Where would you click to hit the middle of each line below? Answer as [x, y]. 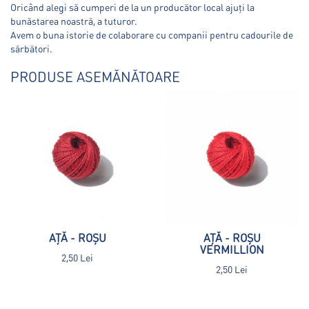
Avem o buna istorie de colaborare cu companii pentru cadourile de [152, 34]
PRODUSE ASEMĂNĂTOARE [95, 76]
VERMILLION [232, 249]
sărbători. [31, 48]
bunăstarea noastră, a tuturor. [74, 20]
